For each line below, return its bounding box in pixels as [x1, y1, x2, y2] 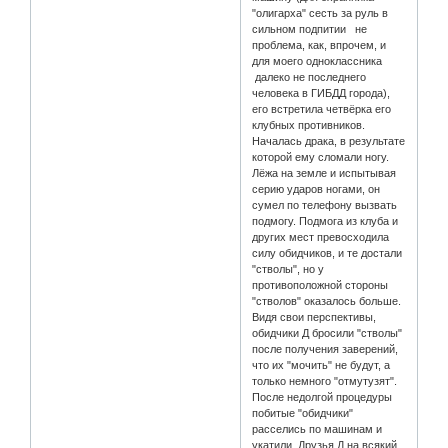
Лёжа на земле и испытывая [252, 167, 397, 180]
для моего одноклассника [252, 55, 386, 68]
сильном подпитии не [252, 23, 368, 36]
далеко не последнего [252, 71, 367, 84]
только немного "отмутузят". [252, 375, 398, 388]
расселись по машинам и [252, 423, 383, 436]
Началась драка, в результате [252, 135, 406, 148]
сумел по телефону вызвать [252, 199, 398, 212]
